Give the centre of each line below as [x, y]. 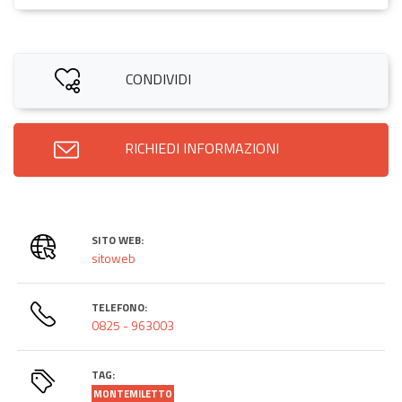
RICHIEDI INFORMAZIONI [202, 148]
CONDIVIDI [158, 79]
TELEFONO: [120, 307]
